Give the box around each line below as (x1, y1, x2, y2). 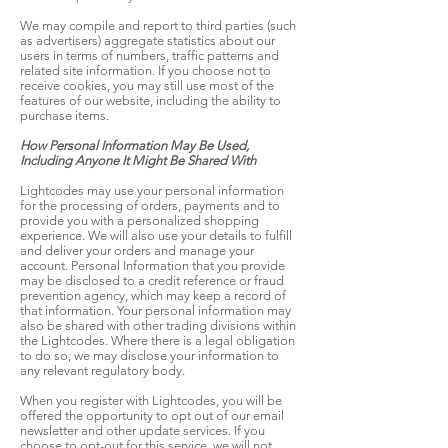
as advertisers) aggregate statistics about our (20, 33, 275, 49)
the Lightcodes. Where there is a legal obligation (20, 333, 295, 349)
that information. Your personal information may (20, 303, 291, 319)
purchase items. (20, 108, 109, 124)
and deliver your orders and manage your (20, 243, 254, 259)
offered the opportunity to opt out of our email (20, 408, 284, 424)
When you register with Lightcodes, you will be (20, 393, 282, 409)
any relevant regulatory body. (20, 363, 188, 379)
